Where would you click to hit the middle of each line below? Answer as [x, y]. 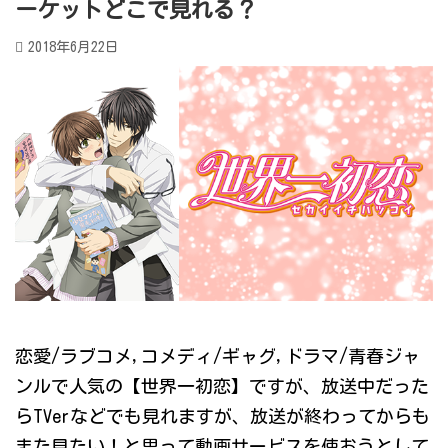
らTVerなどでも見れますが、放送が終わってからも [222, 416]
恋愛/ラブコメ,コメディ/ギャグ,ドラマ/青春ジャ [217, 356]
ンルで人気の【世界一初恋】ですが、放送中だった [222, 386]
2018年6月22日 [73, 47]
